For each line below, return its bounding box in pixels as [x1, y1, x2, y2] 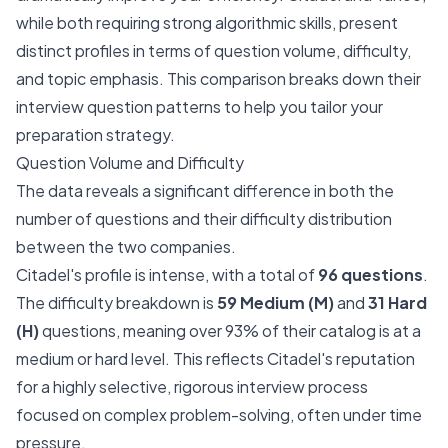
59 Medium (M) [217, 292, 334, 313]
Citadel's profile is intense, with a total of [16, 264, 318, 285]
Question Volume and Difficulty [16, 152, 244, 173]
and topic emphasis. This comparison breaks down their [16, 68, 421, 89]
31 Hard [368, 292, 427, 313]
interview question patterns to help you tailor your [16, 96, 383, 117]
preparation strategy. [16, 124, 175, 145]
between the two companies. [16, 236, 236, 257]
